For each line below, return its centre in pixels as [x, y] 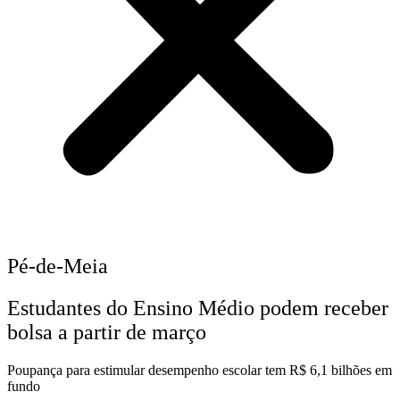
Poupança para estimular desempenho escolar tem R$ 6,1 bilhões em [200, 371]
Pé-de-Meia [58, 267]
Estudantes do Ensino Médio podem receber [198, 308]
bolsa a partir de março [107, 333]
